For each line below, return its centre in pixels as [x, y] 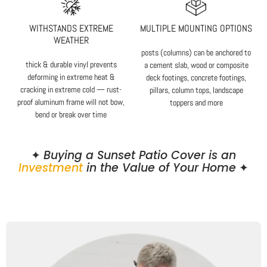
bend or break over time [71, 115]
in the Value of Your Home [159, 168]
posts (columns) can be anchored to [196, 53]
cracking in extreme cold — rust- [71, 90]
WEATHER [71, 41]
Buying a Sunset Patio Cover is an [140, 156]
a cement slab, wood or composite [196, 65]
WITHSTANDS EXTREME [71, 29]
